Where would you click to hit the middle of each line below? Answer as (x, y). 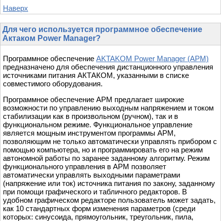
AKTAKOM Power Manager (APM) (152, 59)
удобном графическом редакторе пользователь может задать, (109, 200)
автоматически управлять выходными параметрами (92, 175)
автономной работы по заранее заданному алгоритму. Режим (106, 158)
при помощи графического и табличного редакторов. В (95, 192)
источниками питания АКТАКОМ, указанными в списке (96, 75)
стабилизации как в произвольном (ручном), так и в (91, 116)
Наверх (16, 8)
